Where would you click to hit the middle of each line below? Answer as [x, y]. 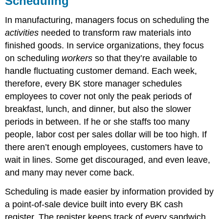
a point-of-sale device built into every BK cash [94, 205]
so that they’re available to [145, 58]
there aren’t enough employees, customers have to [104, 147]
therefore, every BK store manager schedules [94, 84]
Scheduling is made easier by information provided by [109, 192]
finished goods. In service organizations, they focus [105, 46]
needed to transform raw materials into [115, 33]
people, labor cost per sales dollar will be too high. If [106, 135]
